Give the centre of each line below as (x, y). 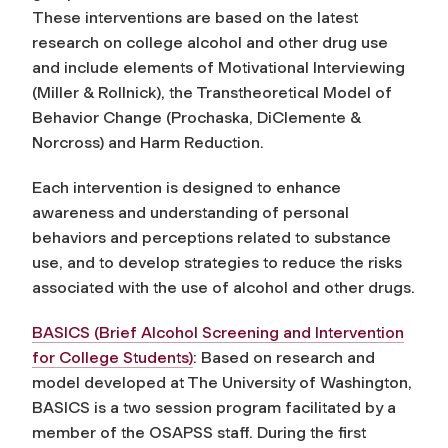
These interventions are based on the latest (195, 17)
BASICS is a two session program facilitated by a (214, 407)
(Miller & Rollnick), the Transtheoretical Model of (212, 92)
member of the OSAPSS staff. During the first (199, 432)
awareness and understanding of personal (190, 212)
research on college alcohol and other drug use (210, 42)
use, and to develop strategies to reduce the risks (217, 262)
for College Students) (112, 357)
